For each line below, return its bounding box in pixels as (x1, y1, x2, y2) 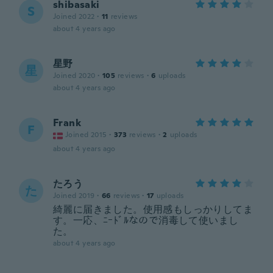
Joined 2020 (53, 71, 96, 80)
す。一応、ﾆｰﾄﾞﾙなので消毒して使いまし (53, 214, 239, 227)
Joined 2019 (53, 191, 95, 200)
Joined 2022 (53, 12, 95, 21)
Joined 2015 (65, 130, 107, 140)
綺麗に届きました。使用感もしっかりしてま (53, 203, 253, 216)
